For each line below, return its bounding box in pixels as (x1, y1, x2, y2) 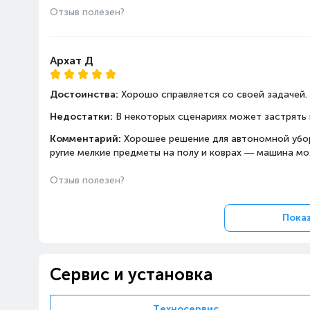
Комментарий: (50, 133, 124, 145)
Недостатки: (50, 111, 116, 122)
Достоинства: (50, 89, 121, 100)
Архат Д (50, 54, 93, 67)
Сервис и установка (50, 264, 212, 284)
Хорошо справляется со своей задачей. (121, 89, 307, 100)
